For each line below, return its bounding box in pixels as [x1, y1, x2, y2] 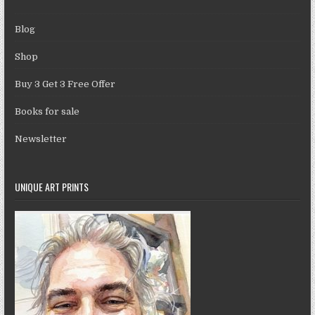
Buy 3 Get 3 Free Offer [15, 79, 116, 90]
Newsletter [15, 134, 67, 145]
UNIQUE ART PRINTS [15, 179, 89, 195]
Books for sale [15, 106, 80, 117]
